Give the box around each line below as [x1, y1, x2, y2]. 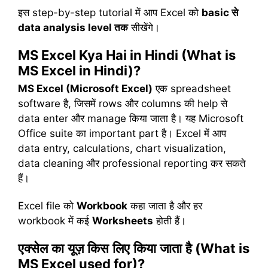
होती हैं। [153, 214, 186, 227]
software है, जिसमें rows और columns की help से [18, 98, 227, 110]
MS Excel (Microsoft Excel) [18, 83, 153, 95]
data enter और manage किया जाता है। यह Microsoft [18, 112, 243, 125]
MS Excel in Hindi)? [18, 63, 141, 79]
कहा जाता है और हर [127, 199, 202, 212]
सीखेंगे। [128, 21, 160, 33]
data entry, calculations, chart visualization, [18, 142, 226, 155]
